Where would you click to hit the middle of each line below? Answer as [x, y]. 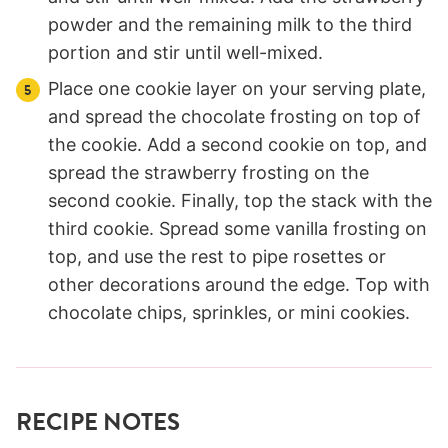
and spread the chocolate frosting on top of [234, 117]
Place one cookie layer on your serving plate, [237, 89]
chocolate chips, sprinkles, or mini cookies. [229, 313]
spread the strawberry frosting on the [208, 173]
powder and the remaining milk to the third [230, 25]
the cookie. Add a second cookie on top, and [237, 145]
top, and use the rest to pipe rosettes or [217, 257]
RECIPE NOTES [98, 422]
